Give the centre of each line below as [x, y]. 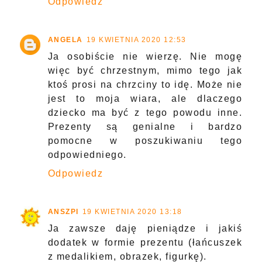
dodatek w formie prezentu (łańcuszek [145, 243]
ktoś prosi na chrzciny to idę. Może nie [145, 85]
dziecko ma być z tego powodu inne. [145, 113]
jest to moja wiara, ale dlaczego [145, 99]
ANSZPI [63, 212]
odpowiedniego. [87, 155]
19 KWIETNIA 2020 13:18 [132, 212]
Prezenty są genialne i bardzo [145, 127]
